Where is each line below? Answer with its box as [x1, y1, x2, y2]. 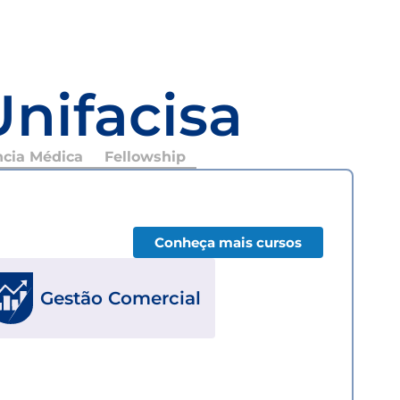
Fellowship [104, 147, 186, 165]
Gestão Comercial [40, 287, 201, 309]
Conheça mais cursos [154, 233, 302, 251]
